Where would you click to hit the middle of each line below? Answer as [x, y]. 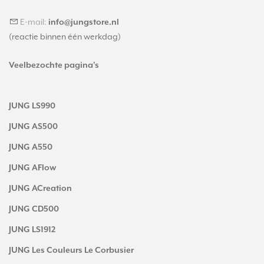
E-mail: [33, 22]
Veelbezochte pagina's [54, 65]
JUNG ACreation [40, 189]
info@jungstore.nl [84, 22]
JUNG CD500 [34, 209]
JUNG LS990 [32, 106]
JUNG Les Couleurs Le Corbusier [71, 250]
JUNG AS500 [33, 127]
